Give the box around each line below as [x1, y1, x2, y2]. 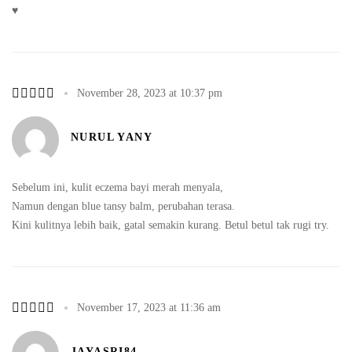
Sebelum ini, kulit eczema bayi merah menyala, [12, 181, 223, 193]
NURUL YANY [71, 131, 152, 143]
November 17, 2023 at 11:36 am [77, 301, 221, 313]
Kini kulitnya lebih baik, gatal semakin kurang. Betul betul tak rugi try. [12, 218, 329, 231]
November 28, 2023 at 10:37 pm [77, 86, 222, 99]
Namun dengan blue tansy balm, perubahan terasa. [12, 200, 235, 212]
